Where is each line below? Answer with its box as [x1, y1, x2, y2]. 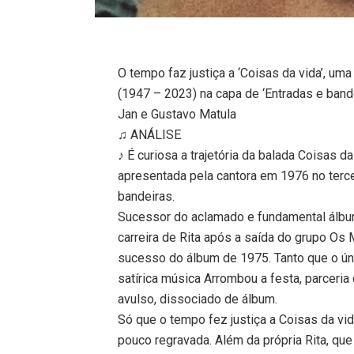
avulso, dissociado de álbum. [118, 291, 278, 307]
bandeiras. [118, 188, 175, 204]
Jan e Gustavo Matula [118, 106, 237, 122]
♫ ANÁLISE [118, 126, 182, 142]
